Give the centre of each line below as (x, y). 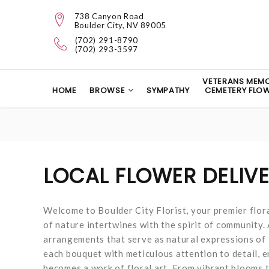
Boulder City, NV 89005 (120, 25)
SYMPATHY (168, 90)
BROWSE (107, 90)
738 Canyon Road (109, 16)
